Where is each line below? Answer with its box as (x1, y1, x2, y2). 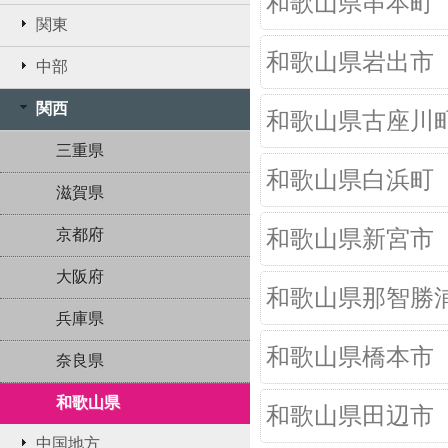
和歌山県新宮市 (266, 226, 434, 252)
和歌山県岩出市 (266, 49, 434, 75)
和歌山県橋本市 (266, 344, 434, 370)
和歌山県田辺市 (266, 403, 434, 429)
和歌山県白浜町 (266, 167, 434, 193)
